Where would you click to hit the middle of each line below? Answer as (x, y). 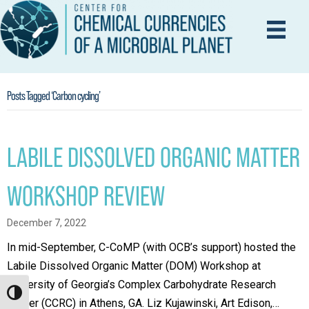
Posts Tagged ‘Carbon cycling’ (53, 95)
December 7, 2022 (47, 222)
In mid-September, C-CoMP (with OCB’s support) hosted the (151, 247)
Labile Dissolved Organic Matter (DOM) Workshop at (134, 266)
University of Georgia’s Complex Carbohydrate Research (141, 284)
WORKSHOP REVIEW (86, 196)
